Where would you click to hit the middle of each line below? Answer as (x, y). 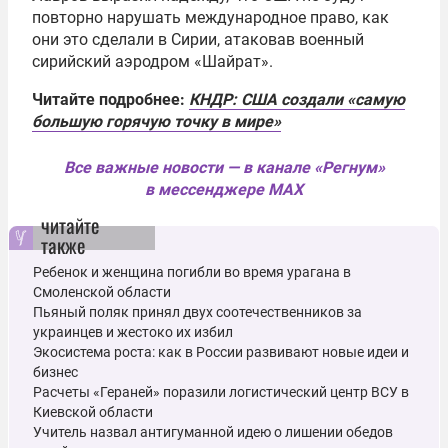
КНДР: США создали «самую (297, 100)
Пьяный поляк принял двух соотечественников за (197, 312)
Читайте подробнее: (110, 100)
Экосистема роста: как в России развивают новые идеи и (221, 352)
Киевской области (93, 412)
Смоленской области (102, 292)
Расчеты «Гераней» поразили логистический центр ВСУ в (221, 392)
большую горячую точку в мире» (156, 122)
